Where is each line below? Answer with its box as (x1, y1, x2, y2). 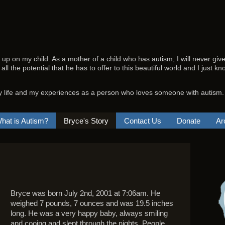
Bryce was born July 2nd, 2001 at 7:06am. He (11, 189, 160, 197)
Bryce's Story (63, 116, 108, 125)
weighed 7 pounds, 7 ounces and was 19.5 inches (11, 199, 173, 207)
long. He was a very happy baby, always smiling (11, 209, 168, 217)
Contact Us (124, 116, 161, 125)
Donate (176, 116, 200, 125)
